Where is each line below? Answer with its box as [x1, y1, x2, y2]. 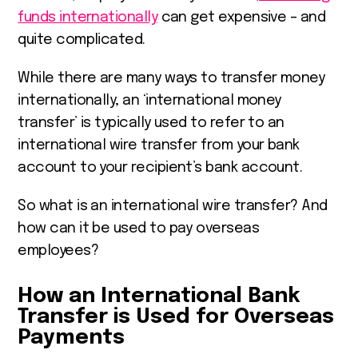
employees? [18, 243, 99, 258]
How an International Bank [18, 284, 301, 307]
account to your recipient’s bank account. [18, 160, 303, 175]
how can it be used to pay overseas [18, 221, 260, 236]
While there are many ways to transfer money [18, 70, 325, 86]
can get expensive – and [157, 10, 326, 25]
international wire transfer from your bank [18, 137, 300, 153]
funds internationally [18, 10, 158, 25]
